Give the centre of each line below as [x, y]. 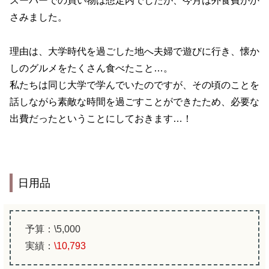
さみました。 [38, 17]
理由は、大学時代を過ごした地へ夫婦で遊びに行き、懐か [134, 51]
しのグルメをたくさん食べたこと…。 [91, 68]
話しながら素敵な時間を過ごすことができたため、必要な [134, 101]
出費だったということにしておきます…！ [101, 118]
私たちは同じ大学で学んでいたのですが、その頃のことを [134, 85]
